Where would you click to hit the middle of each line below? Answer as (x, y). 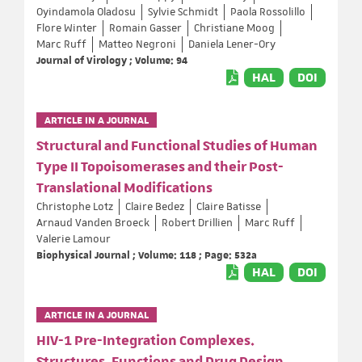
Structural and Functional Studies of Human (177, 146)
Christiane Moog (234, 28)
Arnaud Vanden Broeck (93, 223)
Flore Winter (67, 28)
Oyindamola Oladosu (86, 12)
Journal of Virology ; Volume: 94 (112, 59)
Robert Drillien (197, 223)
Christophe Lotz (75, 206)
